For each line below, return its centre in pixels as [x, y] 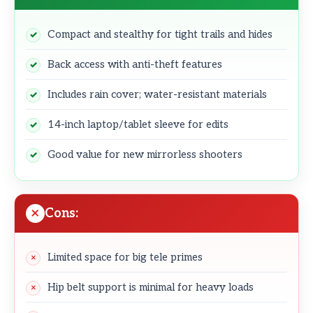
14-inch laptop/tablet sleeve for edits [138, 124]
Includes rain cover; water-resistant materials [157, 94]
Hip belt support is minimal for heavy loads [151, 287]
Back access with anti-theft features [135, 64]
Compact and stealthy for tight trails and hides [160, 34]
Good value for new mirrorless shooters [145, 154]
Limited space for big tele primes [125, 257]
